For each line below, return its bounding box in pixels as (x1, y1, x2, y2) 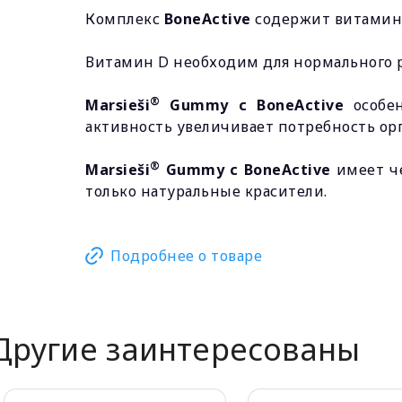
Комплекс (85, 9, 164, 29)
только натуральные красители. (85, 181, 328, 201)
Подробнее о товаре (110, 246, 262, 266)
